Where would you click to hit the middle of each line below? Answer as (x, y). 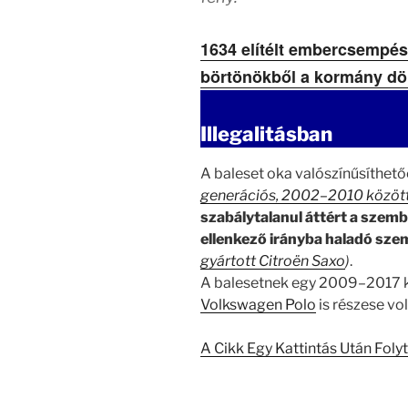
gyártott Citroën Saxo (273, 260)
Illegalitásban (266, 134)
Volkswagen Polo (258, 304)
